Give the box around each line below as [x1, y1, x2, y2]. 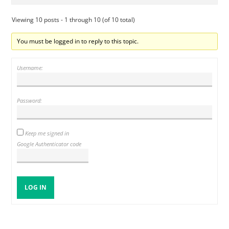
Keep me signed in [25, 129, 70, 138]
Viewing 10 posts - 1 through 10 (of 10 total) [12, 15, 135, 24]
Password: [17, 96, 42, 104]
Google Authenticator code [17, 140, 82, 148]
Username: [17, 63, 43, 72]
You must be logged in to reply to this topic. [16, 36, 139, 45]
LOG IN [25, 183, 47, 192]
